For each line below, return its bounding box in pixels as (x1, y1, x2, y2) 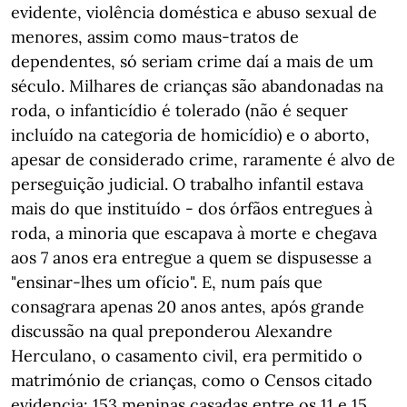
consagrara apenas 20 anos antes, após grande (11, 296, 364, 317)
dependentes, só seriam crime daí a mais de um (11, 51, 373, 72)
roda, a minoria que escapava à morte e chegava (11, 223, 377, 243)
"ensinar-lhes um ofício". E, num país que (11, 272, 323, 293)
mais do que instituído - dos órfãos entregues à (11, 198, 372, 219)
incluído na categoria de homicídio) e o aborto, (11, 124, 370, 145)
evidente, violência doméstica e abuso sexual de (11, 2, 377, 23)
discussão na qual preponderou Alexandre (11, 321, 333, 342)
